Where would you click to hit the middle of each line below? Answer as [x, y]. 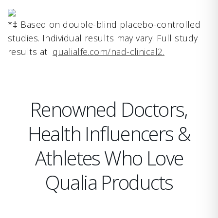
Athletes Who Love [109, 158]
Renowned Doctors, [109, 109]
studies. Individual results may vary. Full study [103, 38]
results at [30, 52]
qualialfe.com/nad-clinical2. [109, 52]
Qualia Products [109, 182]
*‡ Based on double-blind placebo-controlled [104, 25]
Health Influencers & [109, 134]
